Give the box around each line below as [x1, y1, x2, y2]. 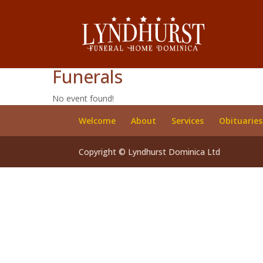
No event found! [52, 93, 114, 104]
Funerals [52, 65, 123, 89]
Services [171, 115, 204, 126]
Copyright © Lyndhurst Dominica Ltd [79, 146, 221, 157]
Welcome [79, 115, 116, 126]
